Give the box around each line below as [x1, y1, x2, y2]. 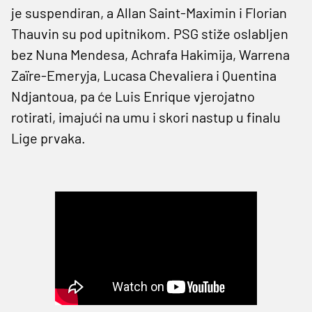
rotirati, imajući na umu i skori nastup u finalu [11, 108, 281, 125]
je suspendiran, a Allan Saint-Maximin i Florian [11, 3, 287, 21]
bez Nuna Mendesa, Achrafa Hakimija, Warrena [11, 45, 290, 63]
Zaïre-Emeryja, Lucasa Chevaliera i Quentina [11, 66, 276, 84]
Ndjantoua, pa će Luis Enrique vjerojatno [11, 87, 255, 104]
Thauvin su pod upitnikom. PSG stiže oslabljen [11, 24, 288, 42]
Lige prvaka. [11, 129, 86, 146]
